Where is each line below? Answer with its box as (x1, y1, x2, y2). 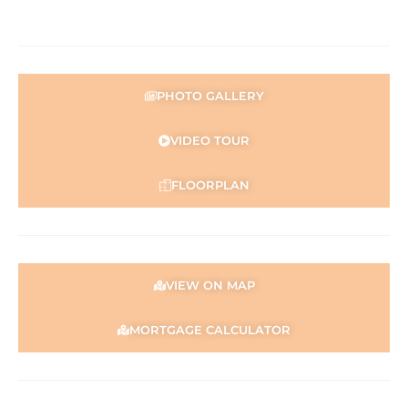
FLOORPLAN (170, 178, 250, 192)
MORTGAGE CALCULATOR (129, 322, 291, 337)
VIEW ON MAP (165, 278, 255, 292)
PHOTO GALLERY (156, 88, 264, 103)
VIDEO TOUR (170, 133, 250, 148)
